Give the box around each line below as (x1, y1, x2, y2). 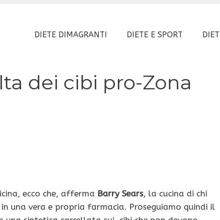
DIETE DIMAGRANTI (34, 30, 107, 40)
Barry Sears (97, 188, 143, 198)
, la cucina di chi (143, 188, 207, 198)
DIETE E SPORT (127, 30, 183, 40)
